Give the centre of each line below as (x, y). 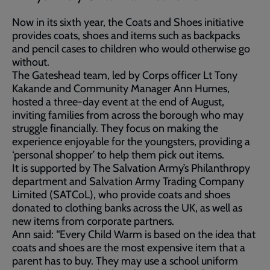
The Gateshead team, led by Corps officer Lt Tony (125, 75)
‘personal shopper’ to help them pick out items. (118, 155)
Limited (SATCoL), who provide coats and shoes (121, 194)
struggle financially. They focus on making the (115, 128)
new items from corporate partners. (94, 221)
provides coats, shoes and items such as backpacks (126, 35)
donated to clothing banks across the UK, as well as (127, 208)
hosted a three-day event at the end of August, (118, 102)
